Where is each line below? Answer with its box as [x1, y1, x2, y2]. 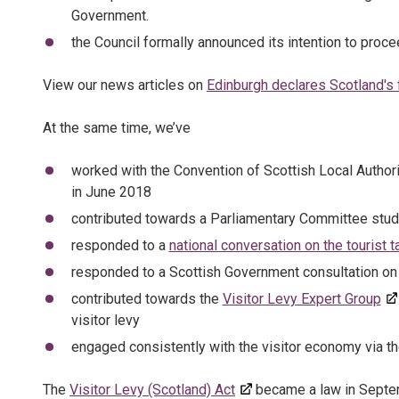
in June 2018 [70, 183, 151, 200]
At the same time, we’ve [43, 119, 191, 136]
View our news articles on [43, 77, 207, 94]
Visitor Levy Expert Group [222, 290, 381, 307]
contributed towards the [70, 290, 223, 307]
